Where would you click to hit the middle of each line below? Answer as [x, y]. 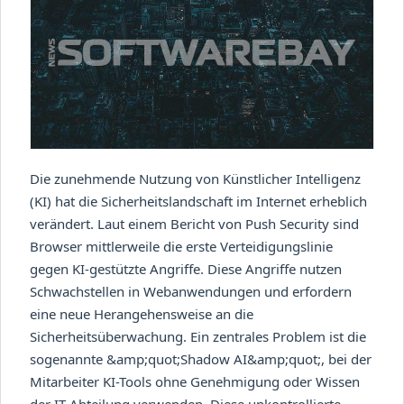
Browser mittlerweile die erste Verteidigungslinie [181, 246]
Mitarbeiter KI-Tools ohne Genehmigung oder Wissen [195, 381]
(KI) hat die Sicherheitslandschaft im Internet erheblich [198, 201]
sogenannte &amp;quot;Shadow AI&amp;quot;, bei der [201, 358]
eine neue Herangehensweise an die [142, 313]
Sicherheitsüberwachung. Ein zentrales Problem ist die [198, 336]
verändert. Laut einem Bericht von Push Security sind [194, 223]
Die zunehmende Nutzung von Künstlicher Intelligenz [195, 178]
